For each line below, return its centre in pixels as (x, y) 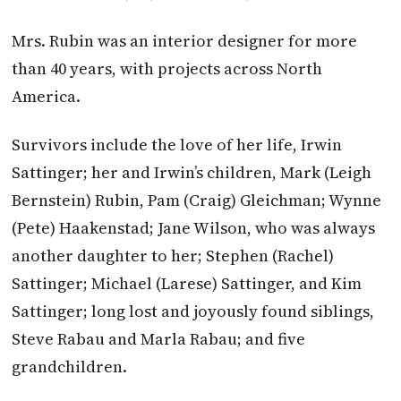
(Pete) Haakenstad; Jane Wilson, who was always (194, 227)
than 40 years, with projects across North (167, 68)
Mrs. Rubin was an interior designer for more (185, 40)
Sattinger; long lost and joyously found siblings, (193, 311)
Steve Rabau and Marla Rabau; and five (159, 338)
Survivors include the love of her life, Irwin (177, 144)
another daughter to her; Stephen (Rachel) (173, 255)
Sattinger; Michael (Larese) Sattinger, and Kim (187, 283)
